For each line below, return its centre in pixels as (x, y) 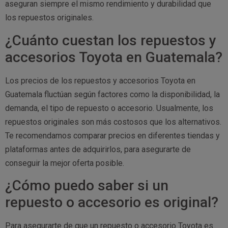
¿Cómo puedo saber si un (87, 185)
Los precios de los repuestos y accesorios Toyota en (100, 80)
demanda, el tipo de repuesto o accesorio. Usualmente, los (109, 108)
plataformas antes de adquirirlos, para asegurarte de (98, 149)
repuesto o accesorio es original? (112, 202)
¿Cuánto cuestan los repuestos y (111, 40)
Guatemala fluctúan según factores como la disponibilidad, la (112, 94)
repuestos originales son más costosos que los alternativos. (113, 122)
